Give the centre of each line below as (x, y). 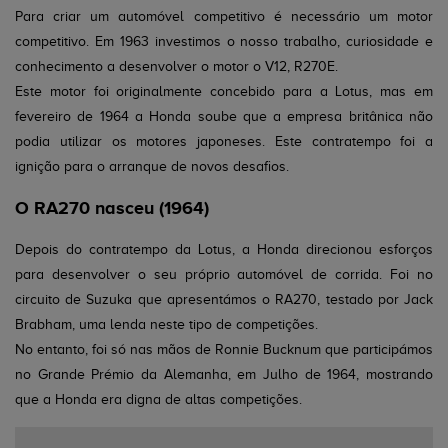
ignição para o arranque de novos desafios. (152, 166)
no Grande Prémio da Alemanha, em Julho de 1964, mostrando (224, 374)
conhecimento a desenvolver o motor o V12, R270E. (176, 66)
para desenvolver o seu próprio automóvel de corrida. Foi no (224, 274)
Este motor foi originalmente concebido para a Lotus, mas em (224, 91)
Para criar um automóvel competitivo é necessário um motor (224, 16)
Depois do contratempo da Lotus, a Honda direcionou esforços (224, 249)
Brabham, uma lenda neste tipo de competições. (166, 324)
